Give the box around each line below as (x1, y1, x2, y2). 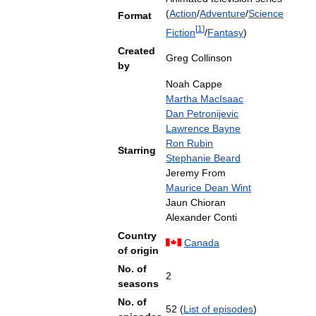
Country (118, 230, 157, 241)
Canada (184, 237, 219, 248)
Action (169, 8, 197, 19)
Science (248, 8, 284, 19)
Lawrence (166, 123, 209, 134)
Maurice (166, 182, 202, 193)
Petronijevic (187, 108, 238, 119)
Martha (166, 93, 197, 104)
